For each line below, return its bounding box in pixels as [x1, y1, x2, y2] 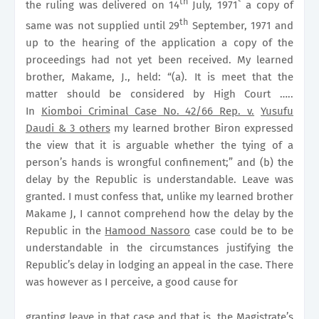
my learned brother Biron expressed [110, 121, 293, 135]
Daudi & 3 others [26, 121, 110, 135]
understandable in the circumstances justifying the [26, 241, 293, 254]
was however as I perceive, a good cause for [26, 275, 241, 288]
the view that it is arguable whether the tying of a [26, 138, 293, 152]
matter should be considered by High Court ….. [26, 87, 293, 100]
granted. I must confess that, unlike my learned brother [26, 189, 293, 203]
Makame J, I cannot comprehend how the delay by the [26, 206, 293, 220]
